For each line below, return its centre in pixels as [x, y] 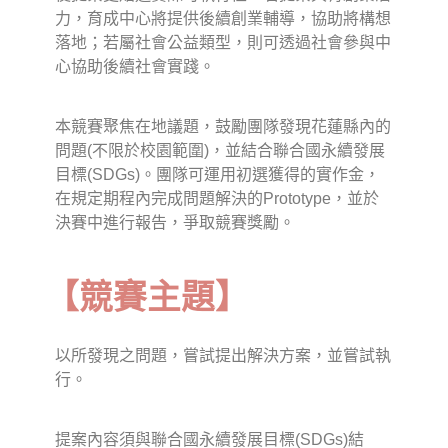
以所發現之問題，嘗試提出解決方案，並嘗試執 [223, 356]
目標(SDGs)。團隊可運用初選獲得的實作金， [217, 175]
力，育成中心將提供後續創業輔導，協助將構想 [223, 19]
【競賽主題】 [147, 298]
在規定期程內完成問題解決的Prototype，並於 [217, 199]
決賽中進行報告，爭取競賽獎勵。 [175, 223]
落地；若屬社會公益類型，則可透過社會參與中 [223, 43]
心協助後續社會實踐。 [135, 67]
